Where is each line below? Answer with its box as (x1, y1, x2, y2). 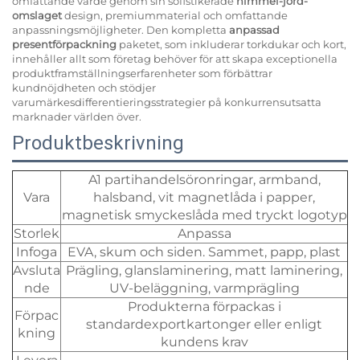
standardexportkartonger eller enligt (86, 316, 322, 332)
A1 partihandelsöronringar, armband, (88, 171, 321, 187)
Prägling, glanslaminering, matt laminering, (66, 262, 342, 278)
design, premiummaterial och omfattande (64, 8, 288, 22)
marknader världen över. (12, 109, 141, 123)
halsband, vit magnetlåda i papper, (93, 189, 315, 205)
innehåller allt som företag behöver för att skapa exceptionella (12, 51, 337, 65)
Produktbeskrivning (12, 131, 184, 154)
